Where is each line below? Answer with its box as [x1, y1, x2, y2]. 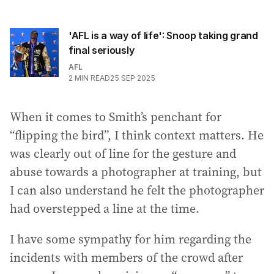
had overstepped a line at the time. [10, 199, 199, 217]
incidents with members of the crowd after [10, 248, 243, 266]
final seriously [68, 43, 135, 56]
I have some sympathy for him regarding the [10, 230, 251, 248]
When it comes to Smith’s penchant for [10, 108, 221, 125]
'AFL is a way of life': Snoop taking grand [68, 29, 258, 42]
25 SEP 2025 [110, 73, 155, 83]
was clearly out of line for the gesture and [10, 144, 236, 162]
